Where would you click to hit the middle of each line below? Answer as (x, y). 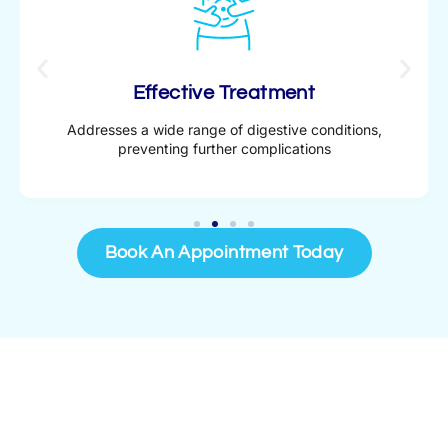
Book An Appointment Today (224, 253)
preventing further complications (224, 148)
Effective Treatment (224, 92)
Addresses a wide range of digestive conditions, (224, 129)
